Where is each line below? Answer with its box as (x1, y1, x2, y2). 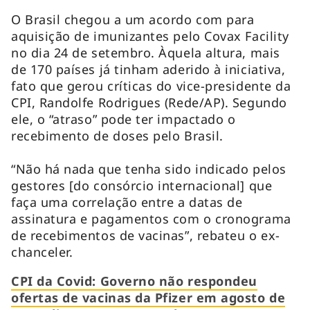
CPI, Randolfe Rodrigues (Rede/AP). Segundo (11, 93, 287, 111)
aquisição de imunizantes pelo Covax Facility (11, 27, 289, 44)
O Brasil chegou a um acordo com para (11, 10, 255, 28)
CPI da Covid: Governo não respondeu (11, 272, 257, 289)
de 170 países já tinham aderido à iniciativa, (11, 60, 286, 77)
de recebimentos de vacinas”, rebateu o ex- (11, 226, 280, 244)
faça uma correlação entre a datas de (11, 193, 243, 210)
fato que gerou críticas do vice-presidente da (11, 77, 291, 94)
